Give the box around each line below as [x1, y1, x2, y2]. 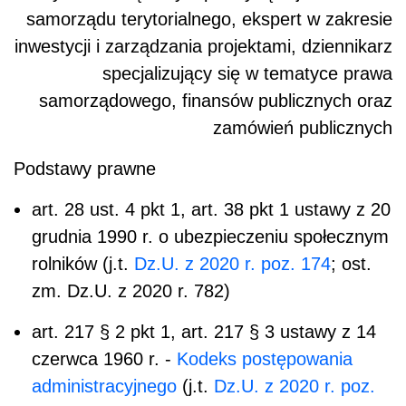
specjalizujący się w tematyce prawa [102, 63, 392, 83]
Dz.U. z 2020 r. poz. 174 [134, 253, 331, 274]
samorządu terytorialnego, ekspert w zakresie [26, 8, 392, 29]
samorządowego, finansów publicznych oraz [39, 90, 392, 111]
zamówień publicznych [213, 117, 392, 138]
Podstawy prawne [14, 158, 156, 179]
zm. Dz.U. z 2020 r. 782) [32, 280, 230, 301]
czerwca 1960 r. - [32, 348, 177, 369]
